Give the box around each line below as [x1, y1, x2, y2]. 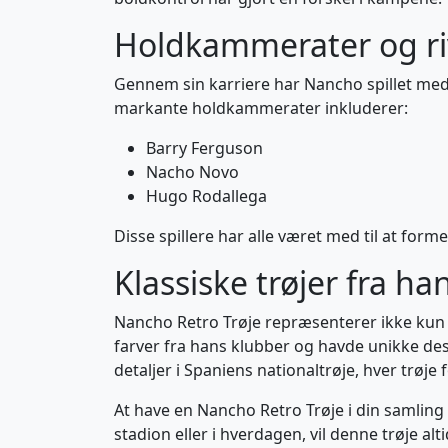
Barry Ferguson [146, 137, 263, 159]
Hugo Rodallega [146, 185, 267, 207]
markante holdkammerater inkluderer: [114, 97, 408, 119]
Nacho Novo [146, 161, 239, 183]
